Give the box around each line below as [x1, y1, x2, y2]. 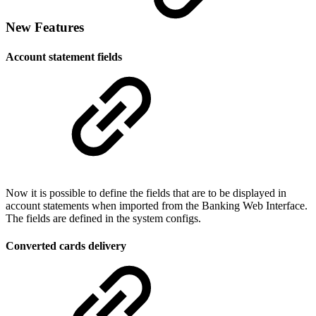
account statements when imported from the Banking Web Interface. [6, 199, 308, 212]
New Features [6, 20, 84, 35]
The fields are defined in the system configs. [6, 212, 201, 224]
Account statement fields [6, 50, 122, 63]
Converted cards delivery [6, 240, 126, 253]
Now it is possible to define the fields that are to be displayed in [6, 186, 286, 199]
